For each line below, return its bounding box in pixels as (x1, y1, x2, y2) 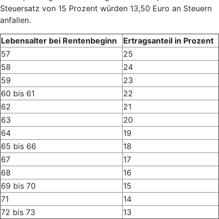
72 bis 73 (1, 207, 35, 217)
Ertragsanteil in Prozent (123, 35, 214, 45)
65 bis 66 (1, 141, 36, 151)
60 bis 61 (1, 88, 35, 98)
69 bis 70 (1, 180, 36, 191)
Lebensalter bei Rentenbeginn (1, 35, 117, 45)
